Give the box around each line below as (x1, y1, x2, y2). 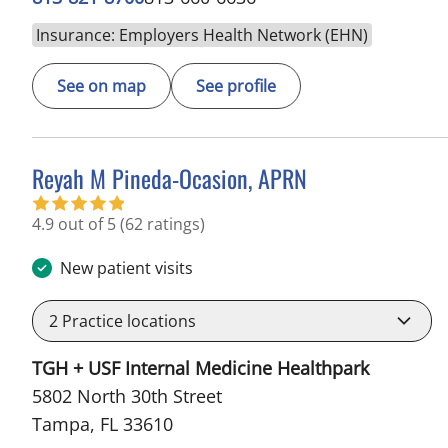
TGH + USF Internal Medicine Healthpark (32, 355, 369, 380)
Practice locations (58, 309, 196, 332)
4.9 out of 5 (32, 212, 120, 235)
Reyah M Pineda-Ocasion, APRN (32, 159, 307, 196)
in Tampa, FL (31, 194, 138, 219)
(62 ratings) (120, 212, 205, 235)
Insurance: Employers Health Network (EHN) (36, 23, 368, 46)
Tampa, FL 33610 (32, 411, 173, 436)
